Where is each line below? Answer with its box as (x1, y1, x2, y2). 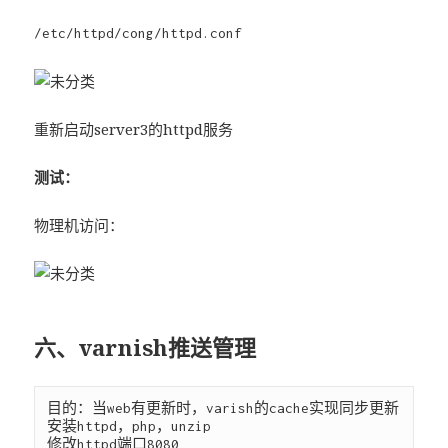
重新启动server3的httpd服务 (34, 119, 234, 140)
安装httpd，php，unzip (47, 418, 212, 435)
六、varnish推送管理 (34, 332, 257, 363)
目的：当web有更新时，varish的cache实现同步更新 (47, 400, 400, 417)
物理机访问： (34, 215, 125, 236)
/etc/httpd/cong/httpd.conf (34, 25, 243, 42)
